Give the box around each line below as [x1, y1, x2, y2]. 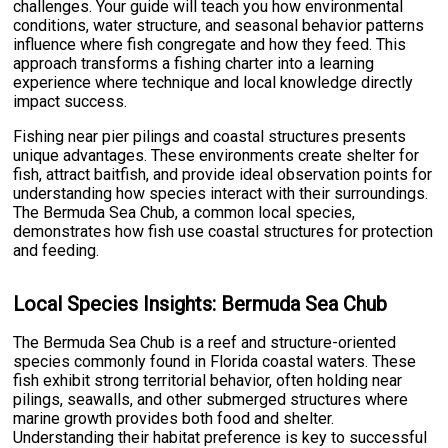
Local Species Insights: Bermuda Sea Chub [13, 292, 388, 317]
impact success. [13, 91, 128, 111]
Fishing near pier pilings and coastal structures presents [13, 126, 407, 146]
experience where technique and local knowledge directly [13, 72, 414, 92]
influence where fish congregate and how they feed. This [13, 34, 407, 54]
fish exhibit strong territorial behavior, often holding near [13, 370, 403, 390]
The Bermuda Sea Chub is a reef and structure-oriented [13, 332, 397, 352]
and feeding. [13, 240, 100, 260]
